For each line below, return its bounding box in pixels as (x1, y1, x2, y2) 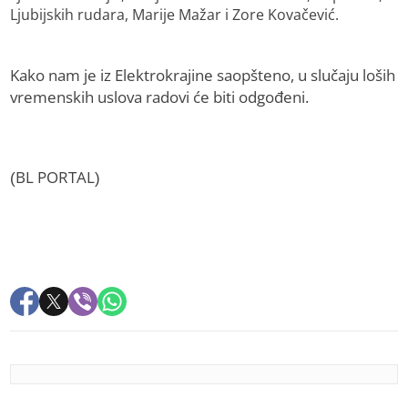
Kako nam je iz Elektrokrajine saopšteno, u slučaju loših (10, 65, 396, 87)
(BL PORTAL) (10, 167, 101, 189)
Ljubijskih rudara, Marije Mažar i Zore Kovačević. (10, 5, 340, 25)
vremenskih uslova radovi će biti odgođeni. (10, 87, 310, 108)
